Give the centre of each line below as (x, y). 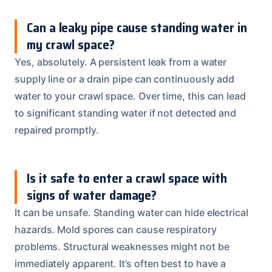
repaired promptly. (57, 130)
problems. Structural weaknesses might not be (122, 246)
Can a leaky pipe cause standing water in (137, 27)
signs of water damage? (92, 195)
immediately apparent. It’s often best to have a (121, 263)
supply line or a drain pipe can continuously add (125, 79)
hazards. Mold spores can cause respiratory (116, 229)
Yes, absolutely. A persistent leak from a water (121, 62)
